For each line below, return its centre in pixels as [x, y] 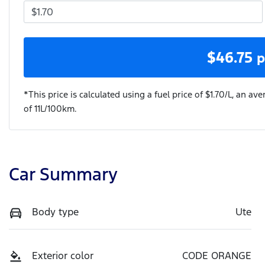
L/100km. [59, 108]
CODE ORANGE [217, 255]
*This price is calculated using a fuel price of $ [117, 94]
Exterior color [63, 255]
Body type [55, 211]
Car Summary [63, 174]
